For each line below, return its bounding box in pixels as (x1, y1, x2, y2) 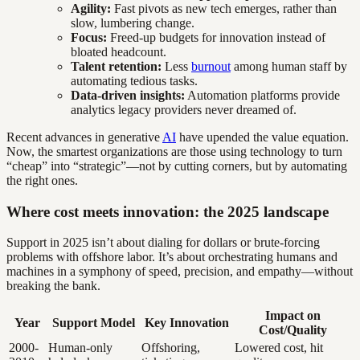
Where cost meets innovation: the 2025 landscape (6, 202, 329, 220)
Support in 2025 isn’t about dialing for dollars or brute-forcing (6, 235, 320, 250)
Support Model (51, 316, 135, 330)
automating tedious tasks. (71, 73, 198, 88)
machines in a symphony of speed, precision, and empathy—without (6, 264, 353, 279)
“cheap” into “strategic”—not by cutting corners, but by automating (6, 158, 347, 173)
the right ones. (6, 173, 78, 187)
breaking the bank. (6, 279, 100, 293)
